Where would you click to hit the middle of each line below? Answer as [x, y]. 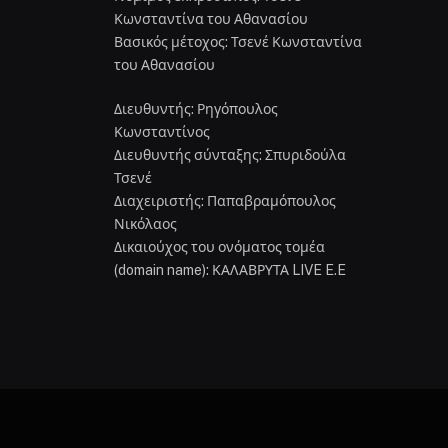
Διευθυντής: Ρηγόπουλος [195, 109]
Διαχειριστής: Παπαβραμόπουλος [224, 201]
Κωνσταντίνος [161, 132]
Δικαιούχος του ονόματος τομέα [219, 247]
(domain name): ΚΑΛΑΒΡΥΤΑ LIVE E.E [229, 270]
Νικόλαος [145, 224]
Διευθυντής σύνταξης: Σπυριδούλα [229, 155]
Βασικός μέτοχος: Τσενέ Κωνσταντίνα [237, 42]
